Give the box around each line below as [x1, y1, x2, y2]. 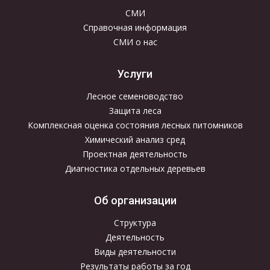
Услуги [118, 67, 152, 80]
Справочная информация [83, 22, 187, 34]
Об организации [93, 193, 177, 207]
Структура [114, 217, 156, 229]
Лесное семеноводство [87, 90, 183, 102]
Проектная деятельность [83, 148, 187, 160]
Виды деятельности [94, 246, 176, 258]
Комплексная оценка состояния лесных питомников [27, 119, 243, 131]
